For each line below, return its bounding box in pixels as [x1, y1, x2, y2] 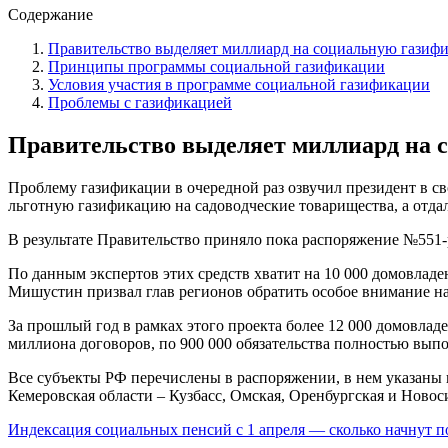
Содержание [8, 5, 93, 23]
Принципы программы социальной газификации [48, 57, 385, 75]
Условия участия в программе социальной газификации [48, 75, 430, 93]
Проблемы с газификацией [48, 93, 232, 111]
